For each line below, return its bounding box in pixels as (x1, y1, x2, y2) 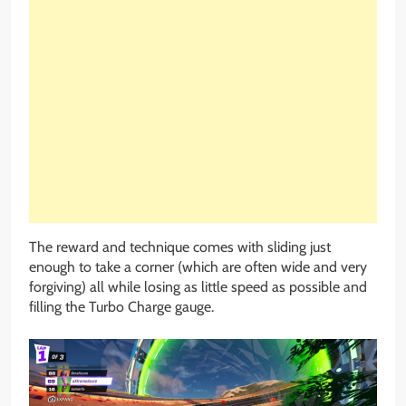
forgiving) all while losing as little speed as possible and (29, 277, 367, 295)
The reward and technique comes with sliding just (29, 237, 331, 256)
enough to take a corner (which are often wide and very (29, 257, 367, 275)
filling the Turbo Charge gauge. (29, 297, 214, 315)
